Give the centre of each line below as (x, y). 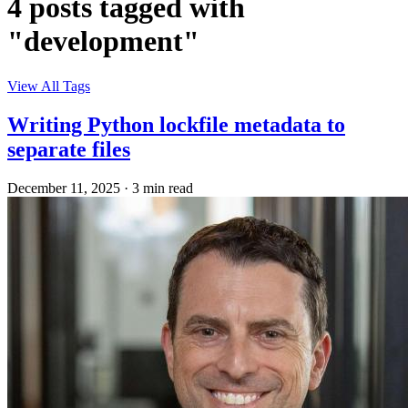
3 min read (163, 188)
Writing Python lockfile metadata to (176, 124)
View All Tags (49, 86)
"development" (103, 41)
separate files (69, 149)
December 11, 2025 (64, 188)
